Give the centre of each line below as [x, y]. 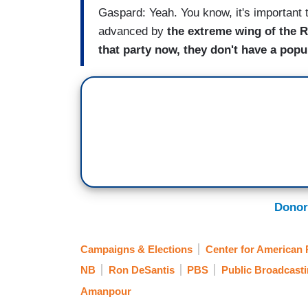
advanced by [133, 31]
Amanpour [106, 291]
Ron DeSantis [141, 270]
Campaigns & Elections [136, 249]
